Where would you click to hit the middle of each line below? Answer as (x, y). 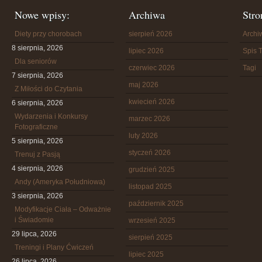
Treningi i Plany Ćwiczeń (54, 247)
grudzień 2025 (152, 170)
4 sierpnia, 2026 (37, 168)
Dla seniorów (36, 61)
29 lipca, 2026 (34, 234)
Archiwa (147, 15)
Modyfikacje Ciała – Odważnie (63, 209)
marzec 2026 (149, 119)
